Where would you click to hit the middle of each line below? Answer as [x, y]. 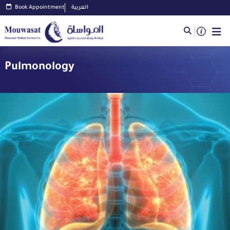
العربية [80, 8]
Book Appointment [40, 8]
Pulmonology [40, 68]
